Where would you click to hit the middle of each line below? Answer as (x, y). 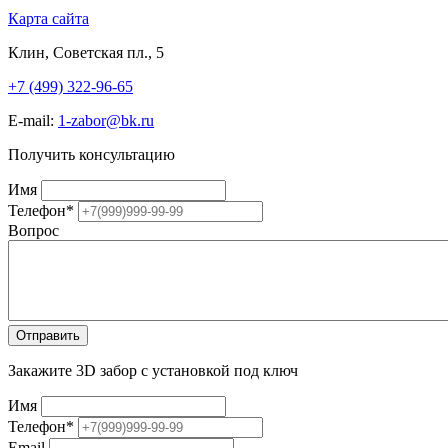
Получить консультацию (91, 154)
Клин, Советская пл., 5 (86, 52)
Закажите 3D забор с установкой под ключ (153, 370)
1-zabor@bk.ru (106, 120)
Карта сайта (48, 18)
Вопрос (33, 230)
